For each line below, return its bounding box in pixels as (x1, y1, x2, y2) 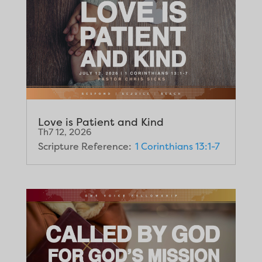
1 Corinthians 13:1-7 (135, 139, 220, 153)
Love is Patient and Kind (37, 114, 164, 129)
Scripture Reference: (37, 139, 132, 153)
